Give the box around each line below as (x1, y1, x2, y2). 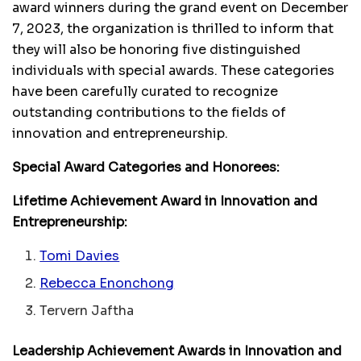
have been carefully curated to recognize (12, 82, 278, 100)
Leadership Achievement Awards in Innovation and (12, 342, 342, 359)
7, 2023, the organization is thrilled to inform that (12, 19, 334, 37)
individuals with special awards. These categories (12, 61, 334, 79)
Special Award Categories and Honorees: (12, 158, 280, 176)
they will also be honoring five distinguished (12, 40, 301, 58)
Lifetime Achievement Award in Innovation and (12, 192, 317, 210)
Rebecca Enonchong (39, 274, 175, 292)
